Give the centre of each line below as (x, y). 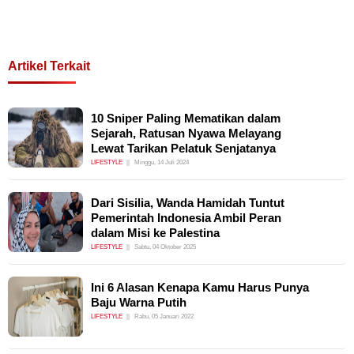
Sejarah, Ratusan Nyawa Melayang (186, 134)
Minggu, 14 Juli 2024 (162, 162)
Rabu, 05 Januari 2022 (164, 316)
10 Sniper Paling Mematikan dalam (186, 119)
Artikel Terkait (49, 66)
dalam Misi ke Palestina (155, 233)
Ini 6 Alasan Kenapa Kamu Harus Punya (200, 288)
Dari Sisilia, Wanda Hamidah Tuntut (188, 203)
